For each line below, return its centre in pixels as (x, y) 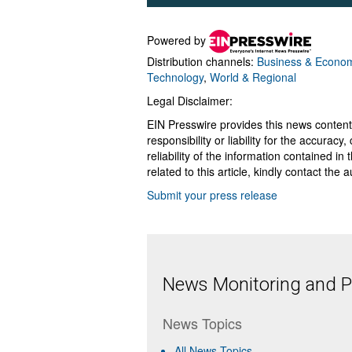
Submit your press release (212, 194)
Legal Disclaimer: (190, 100)
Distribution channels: (202, 61)
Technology (175, 77)
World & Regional (253, 77)
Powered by (178, 40)
